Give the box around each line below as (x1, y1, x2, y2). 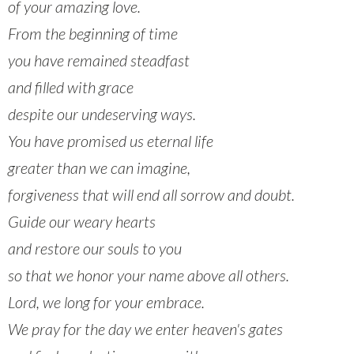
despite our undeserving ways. (8, 104, 196, 124)
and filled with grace (8, 77, 134, 97)
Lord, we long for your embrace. (8, 292, 205, 312)
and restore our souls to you (8, 239, 182, 258)
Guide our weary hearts (8, 212, 156, 232)
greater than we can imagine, (8, 158, 190, 178)
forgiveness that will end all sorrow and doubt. (8, 185, 295, 205)
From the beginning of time (8, 24, 178, 43)
